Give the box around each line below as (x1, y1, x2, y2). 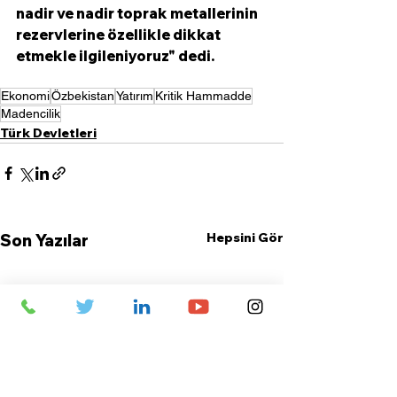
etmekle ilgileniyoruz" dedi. (16, 47, 217, 66)
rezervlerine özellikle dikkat (16, 26, 223, 44)
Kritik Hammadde (155, 89, 252, 104)
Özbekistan (51, 89, 114, 104)
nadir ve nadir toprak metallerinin (16, 4, 261, 23)
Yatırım (116, 89, 153, 104)
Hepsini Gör (206, 230, 284, 246)
